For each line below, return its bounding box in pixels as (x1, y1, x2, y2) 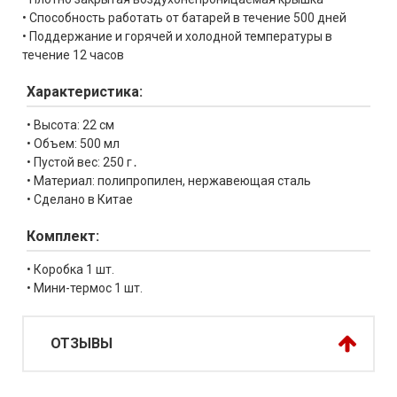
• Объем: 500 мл (27, 136, 120, 151)
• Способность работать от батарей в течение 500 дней (22, 10, 346, 25)
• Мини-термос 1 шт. (27, 280, 143, 295)
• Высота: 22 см (27, 117, 114, 132)
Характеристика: (27, 82, 143, 100)
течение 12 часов (22, 47, 124, 62)
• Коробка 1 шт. (27, 261, 114, 276)
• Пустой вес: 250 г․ (27, 154, 138, 169)
